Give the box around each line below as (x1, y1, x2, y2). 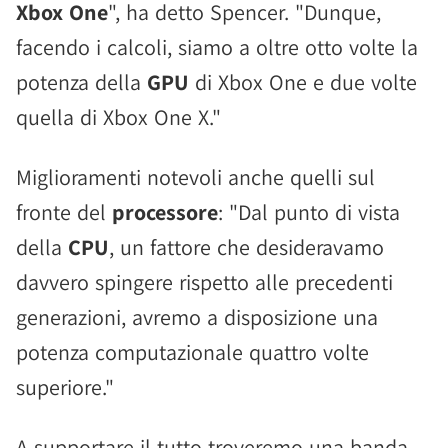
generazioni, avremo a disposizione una (16, 303, 378, 331)
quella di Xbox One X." (16, 103, 221, 131)
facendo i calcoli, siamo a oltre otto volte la (16, 33, 418, 61)
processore (112, 198, 218, 226)
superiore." (16, 373, 114, 401)
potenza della (16, 68, 147, 96)
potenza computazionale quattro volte (16, 338, 369, 366)
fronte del (16, 198, 112, 226)
